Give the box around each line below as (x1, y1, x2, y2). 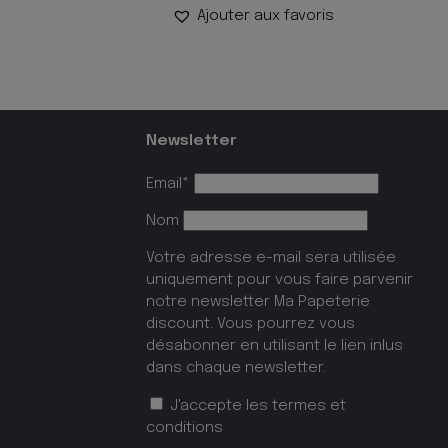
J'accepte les (165, 398, 272, 415)
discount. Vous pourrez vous (145, 315, 355, 332)
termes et (271, 398, 346, 415)
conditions (145, 420, 223, 437)
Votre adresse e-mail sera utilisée (145, 249, 396, 266)
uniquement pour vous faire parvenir (145, 271, 413, 288)
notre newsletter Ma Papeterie (145, 293, 370, 310)
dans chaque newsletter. (145, 359, 326, 376)
